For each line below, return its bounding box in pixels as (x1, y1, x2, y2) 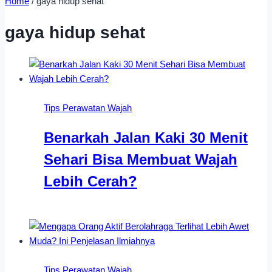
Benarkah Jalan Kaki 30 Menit (44, 129, 248, 146)
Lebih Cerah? (44, 173, 137, 190)
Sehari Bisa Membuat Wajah (44, 151, 237, 168)
